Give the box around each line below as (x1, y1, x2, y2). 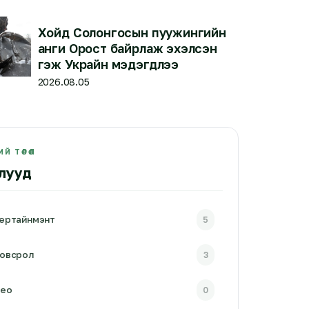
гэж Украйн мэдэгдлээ (37, 57, 179, 72)
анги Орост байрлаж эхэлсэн (37, 41, 217, 56)
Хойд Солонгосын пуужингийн (37, 25, 226, 40)
